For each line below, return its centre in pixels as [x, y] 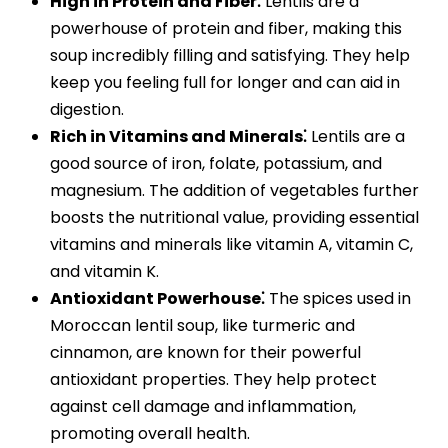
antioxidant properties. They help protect [213, 380]
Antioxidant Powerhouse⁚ [157, 299]
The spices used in [338, 299]
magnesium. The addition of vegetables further [234, 191]
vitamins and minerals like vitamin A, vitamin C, [231, 245]
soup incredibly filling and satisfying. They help [230, 56]
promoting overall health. [150, 434]
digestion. [87, 110]
